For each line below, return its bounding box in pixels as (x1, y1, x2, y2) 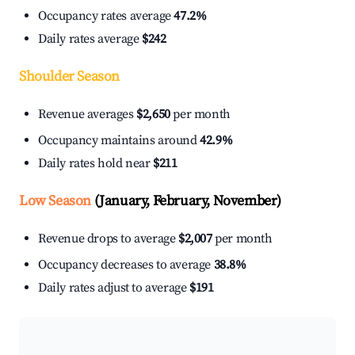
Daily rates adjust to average (38, 280, 189, 296)
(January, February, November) (91, 192, 282, 211)
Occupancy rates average (38, 8, 174, 25)
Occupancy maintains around (38, 132, 200, 149)
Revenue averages (38, 106, 137, 123)
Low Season (19, 192, 91, 211)
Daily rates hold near (38, 155, 154, 172)
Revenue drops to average (38, 231, 178, 247)
